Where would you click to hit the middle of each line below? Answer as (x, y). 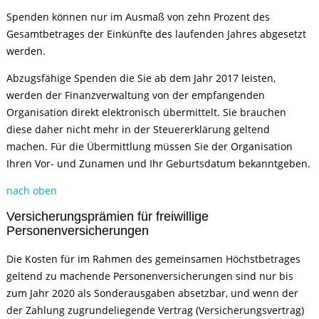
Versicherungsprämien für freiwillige (108, 216)
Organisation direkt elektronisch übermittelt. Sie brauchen (147, 112)
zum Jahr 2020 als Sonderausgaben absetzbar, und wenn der (153, 293)
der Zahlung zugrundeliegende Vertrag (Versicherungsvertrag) (156, 310)
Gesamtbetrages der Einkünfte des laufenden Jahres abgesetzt (157, 34)
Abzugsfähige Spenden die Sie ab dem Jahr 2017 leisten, (141, 78)
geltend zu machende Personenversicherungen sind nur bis (150, 276)
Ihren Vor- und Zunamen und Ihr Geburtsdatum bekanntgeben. (159, 163)
